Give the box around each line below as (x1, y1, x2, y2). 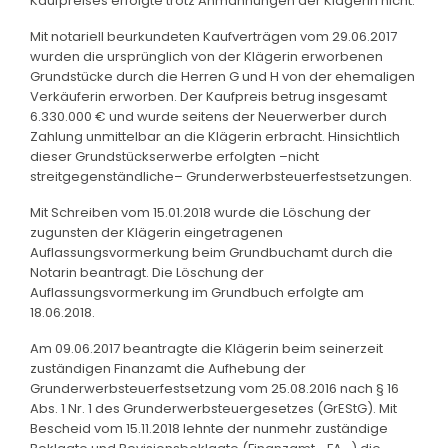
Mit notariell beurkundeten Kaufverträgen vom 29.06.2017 (30, 26, 397, 46)
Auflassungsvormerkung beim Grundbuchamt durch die (30, 242, 393, 262)
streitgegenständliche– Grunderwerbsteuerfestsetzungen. (30, 166, 412, 186)
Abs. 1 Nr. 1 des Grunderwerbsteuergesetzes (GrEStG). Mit (30, 398, 397, 418)
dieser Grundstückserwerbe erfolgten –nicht (30, 146, 319, 166)
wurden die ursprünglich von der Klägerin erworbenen (30, 46, 383, 66)
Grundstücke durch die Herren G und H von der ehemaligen (30, 66, 415, 86)
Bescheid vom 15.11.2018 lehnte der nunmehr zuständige (30, 418, 388, 438)
